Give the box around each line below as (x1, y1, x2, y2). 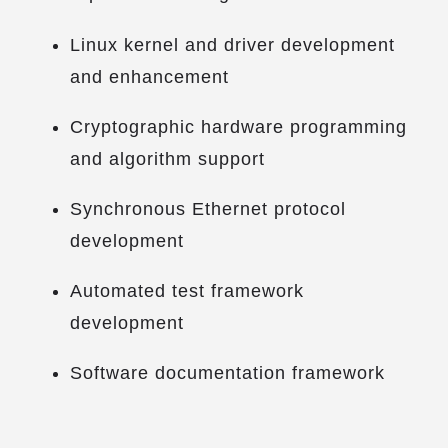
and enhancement (70, 66, 229, 87)
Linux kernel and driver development (70, 34, 395, 55)
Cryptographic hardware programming (70, 116, 407, 137)
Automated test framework (70, 280, 304, 301)
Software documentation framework (70, 362, 385, 383)
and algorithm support (70, 148, 265, 169)
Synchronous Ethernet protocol (70, 198, 346, 219)
